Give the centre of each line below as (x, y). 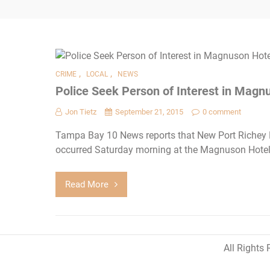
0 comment (222, 112)
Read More (87, 185)
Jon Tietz (81, 112)
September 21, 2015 (149, 112)
